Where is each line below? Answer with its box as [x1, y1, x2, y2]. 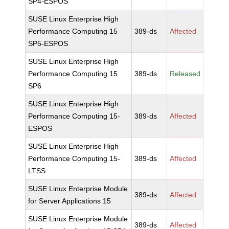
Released [170, 70, 201, 78]
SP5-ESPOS [28, 39, 68, 48]
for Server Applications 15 [28, 197, 111, 205]
